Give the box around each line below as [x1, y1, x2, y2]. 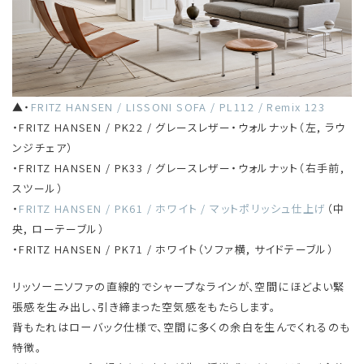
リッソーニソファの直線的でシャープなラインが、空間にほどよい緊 [12, 278, 345, 294]
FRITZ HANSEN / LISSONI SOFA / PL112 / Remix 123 [30, 98, 326, 115]
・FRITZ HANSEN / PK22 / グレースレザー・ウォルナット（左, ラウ [12, 119, 346, 135]
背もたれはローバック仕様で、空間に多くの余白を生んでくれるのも [12, 318, 351, 335]
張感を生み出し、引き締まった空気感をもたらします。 [12, 298, 276, 314]
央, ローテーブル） [12, 220, 106, 236]
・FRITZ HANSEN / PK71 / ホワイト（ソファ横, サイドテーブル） [12, 240, 335, 257]
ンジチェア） [12, 139, 74, 155]
